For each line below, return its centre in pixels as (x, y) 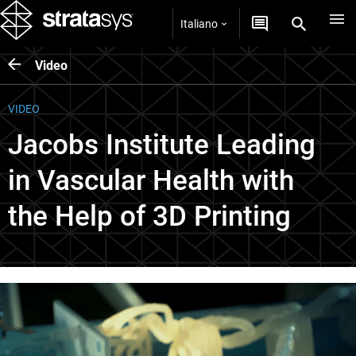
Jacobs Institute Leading (162, 145)
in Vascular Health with (151, 181)
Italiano (199, 23)
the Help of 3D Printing (149, 217)
